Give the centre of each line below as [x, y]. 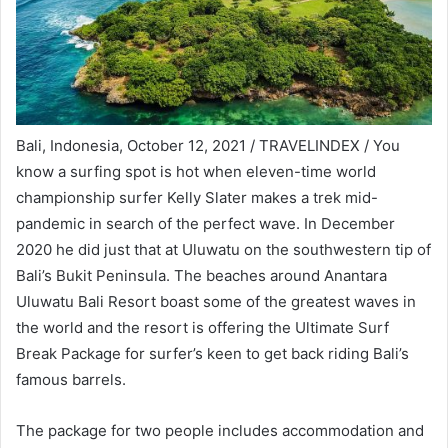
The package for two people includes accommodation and [220, 431]
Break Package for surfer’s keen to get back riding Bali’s [212, 354]
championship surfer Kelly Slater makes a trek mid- [197, 198]
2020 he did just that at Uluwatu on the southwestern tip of [223, 250]
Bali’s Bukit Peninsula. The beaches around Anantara [201, 276]
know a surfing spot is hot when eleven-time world [196, 172]
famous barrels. [71, 380]
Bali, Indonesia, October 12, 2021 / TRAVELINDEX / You [208, 146]
